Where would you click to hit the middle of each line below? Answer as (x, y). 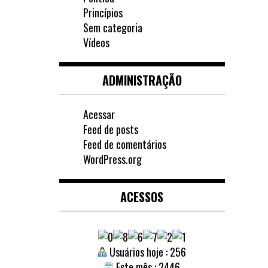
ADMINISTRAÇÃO (142, 80)
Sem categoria (112, 28)
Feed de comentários (124, 144)
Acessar (99, 114)
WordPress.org (112, 159)
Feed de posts (110, 129)
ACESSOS (142, 197)
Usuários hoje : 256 (147, 252)
